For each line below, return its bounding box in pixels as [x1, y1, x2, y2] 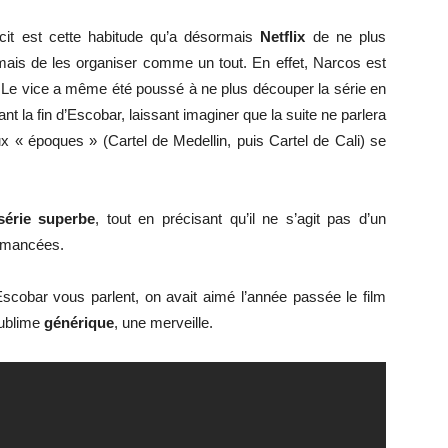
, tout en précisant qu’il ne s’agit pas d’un [95, 209, 387, 227]
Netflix [260, 27, 306, 45]
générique [44, 313, 114, 331]
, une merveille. [114, 313, 213, 331]
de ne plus [305, 27, 386, 45]
